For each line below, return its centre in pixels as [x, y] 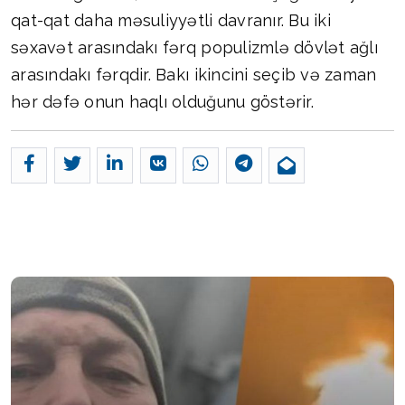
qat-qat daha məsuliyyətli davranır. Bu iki [171, 21]
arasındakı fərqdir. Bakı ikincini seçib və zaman [194, 75]
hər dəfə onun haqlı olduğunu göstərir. [162, 102]
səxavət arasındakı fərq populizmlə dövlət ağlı [194, 48]
